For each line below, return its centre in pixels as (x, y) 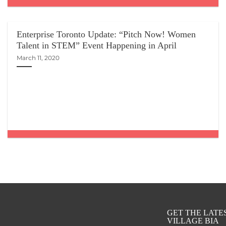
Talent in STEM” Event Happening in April (97, 46)
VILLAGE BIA (193, 220)
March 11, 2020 (38, 58)
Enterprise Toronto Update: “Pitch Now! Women (106, 35)
